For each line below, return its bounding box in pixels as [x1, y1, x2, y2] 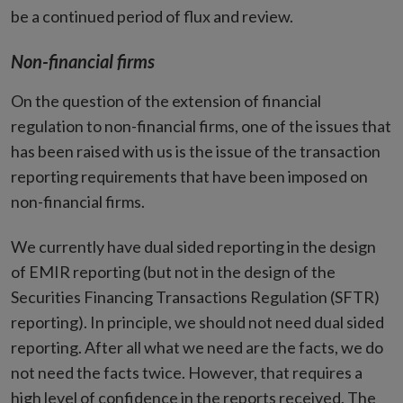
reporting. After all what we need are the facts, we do [11, 337, 383, 357]
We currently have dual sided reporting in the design [11, 237, 376, 256]
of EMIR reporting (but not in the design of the [11, 262, 336, 282]
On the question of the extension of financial [11, 91, 321, 111]
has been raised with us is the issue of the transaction [11, 141, 381, 161]
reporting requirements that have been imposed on [11, 166, 368, 186]
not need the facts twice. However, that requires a [11, 363, 363, 382]
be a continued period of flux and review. [11, 6, 293, 26]
